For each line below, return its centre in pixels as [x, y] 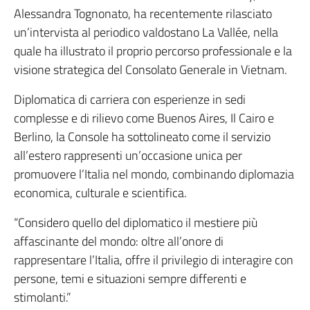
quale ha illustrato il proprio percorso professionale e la [153, 51]
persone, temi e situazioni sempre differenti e [130, 278]
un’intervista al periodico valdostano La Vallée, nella [146, 32]
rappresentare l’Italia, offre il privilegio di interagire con [154, 259]
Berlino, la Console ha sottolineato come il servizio [142, 136]
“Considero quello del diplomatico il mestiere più [136, 222]
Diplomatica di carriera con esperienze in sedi [130, 99]
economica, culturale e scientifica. [100, 192]
